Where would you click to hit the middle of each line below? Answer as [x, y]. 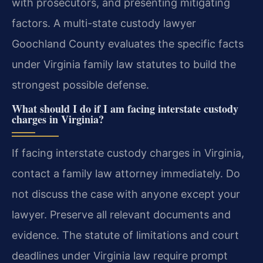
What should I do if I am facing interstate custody [125, 109]
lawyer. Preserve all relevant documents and [121, 215]
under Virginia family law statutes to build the [124, 64]
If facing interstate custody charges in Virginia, [128, 153]
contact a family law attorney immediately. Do [126, 174]
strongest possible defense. [80, 85]
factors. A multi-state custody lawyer [104, 23]
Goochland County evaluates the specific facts [128, 43]
